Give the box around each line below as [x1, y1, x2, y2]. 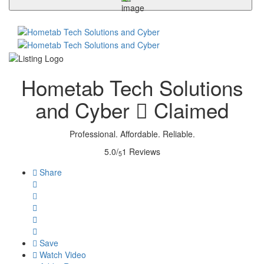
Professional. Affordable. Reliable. [69, 127, 195, 140]
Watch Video [37, 248, 86, 260]
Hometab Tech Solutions [21, 72, 243, 102]
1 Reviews [121, 145, 160, 157]
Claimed [148, 94, 229, 124]
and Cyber [35, 94, 136, 124]
